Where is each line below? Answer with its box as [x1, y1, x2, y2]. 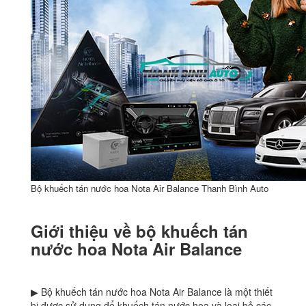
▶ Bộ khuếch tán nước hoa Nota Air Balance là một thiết [31, 285, 273, 299]
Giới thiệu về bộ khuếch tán [31, 219, 248, 243]
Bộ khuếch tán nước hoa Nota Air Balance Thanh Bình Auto [31, 182, 268, 195]
